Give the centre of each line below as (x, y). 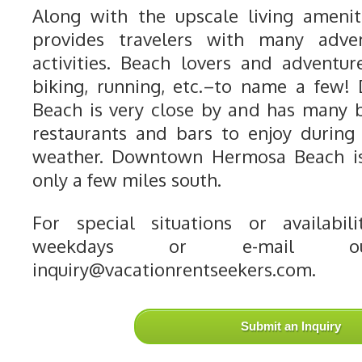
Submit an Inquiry (291, 326)
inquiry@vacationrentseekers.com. (174, 269)
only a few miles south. (127, 179)
